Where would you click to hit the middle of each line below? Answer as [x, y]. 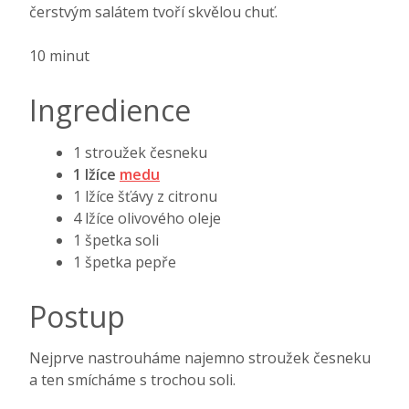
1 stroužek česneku [140, 152]
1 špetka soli [116, 240]
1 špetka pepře [125, 262]
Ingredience [110, 110]
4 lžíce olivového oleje [147, 218]
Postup [77, 316]
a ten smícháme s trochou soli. [132, 380]
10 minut [59, 56]
